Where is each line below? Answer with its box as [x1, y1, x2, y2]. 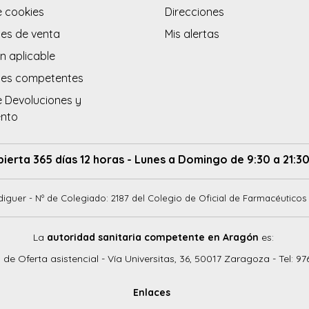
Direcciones [165, 5, 224, 19]
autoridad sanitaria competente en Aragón [43, 230, 261, 243]
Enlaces [133, 286, 170, 299]
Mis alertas [165, 27, 219, 41]
